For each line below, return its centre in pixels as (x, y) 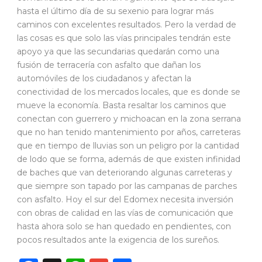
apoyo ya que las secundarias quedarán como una (118, 52)
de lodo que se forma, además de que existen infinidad (129, 159)
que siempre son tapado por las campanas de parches (127, 186)
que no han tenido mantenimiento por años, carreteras (129, 132)
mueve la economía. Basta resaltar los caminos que (122, 106)
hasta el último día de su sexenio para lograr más (115, 11)
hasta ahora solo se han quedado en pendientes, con (124, 227)
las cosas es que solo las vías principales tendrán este (124, 38)
